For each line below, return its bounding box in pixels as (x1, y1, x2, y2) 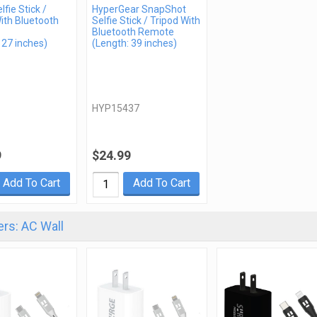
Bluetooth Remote (92, 26, 175, 38)
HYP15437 (92, 103, 140, 115)
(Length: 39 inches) (92, 38, 178, 50)
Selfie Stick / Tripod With (92, 15, 201, 27)
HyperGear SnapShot (92, 4, 187, 16)
